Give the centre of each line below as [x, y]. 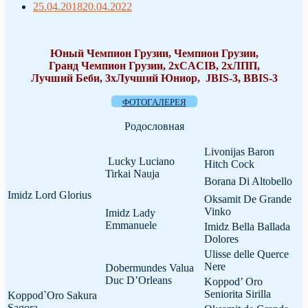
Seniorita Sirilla [238, 294]
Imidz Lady [130, 213]
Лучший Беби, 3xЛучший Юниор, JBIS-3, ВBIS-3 [154, 78]
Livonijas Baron [239, 152]
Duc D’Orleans [139, 280]
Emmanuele [131, 225]
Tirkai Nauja [132, 174]
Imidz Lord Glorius [49, 195]
